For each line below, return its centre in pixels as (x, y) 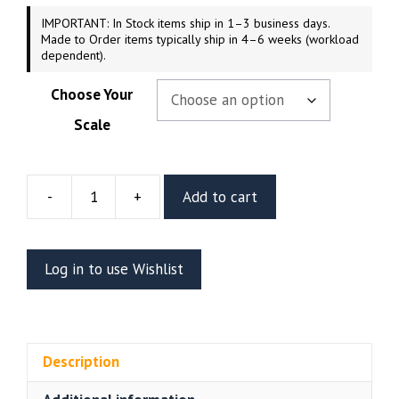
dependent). (73, 55)
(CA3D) (180, 318)
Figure (179, 251)
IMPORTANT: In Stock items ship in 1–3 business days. (186, 23)
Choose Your (92, 94)
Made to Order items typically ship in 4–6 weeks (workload (200, 39)
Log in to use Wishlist (114, 269)
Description (81, 362)
